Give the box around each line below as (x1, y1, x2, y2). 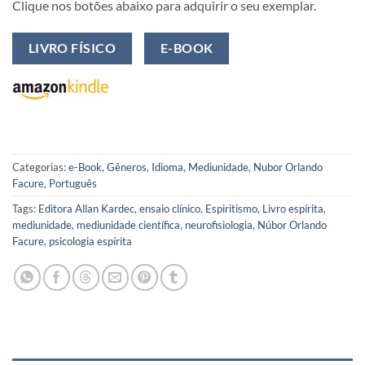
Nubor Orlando (253, 161, 323, 174)
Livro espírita (262, 202, 323, 216)
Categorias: (12, 161, 68, 174)
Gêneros (107, 161, 147, 174)
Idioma (152, 161, 183, 174)
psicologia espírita (49, 235, 132, 248)
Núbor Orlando (257, 218, 327, 232)
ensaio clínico (139, 202, 200, 216)
